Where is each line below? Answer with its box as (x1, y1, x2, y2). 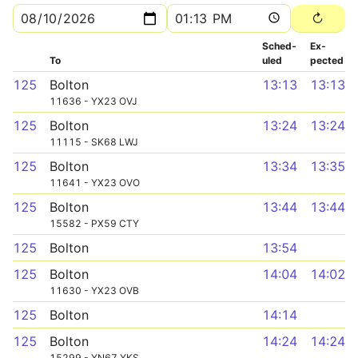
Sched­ (262, 40, 296, 52)
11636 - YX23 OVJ (50, 95, 137, 107)
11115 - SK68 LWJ (50, 136, 138, 148)
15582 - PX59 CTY (50, 217, 139, 229)
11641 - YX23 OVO (50, 177, 140, 189)
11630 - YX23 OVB (50, 284, 139, 296)
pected (310, 54, 344, 66)
